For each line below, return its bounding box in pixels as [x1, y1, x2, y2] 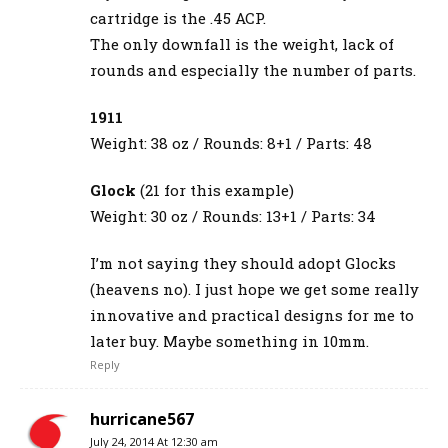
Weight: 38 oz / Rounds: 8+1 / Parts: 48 [90, 133, 372, 154]
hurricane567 [90, 408, 194, 431]
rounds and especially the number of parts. [90, 60, 416, 81]
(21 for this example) [136, 180, 294, 201]
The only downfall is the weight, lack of [90, 34, 394, 55]
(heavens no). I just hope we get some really [90, 279, 419, 300]
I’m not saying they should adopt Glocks [90, 253, 396, 274]
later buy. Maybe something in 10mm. [90, 331, 369, 352]
